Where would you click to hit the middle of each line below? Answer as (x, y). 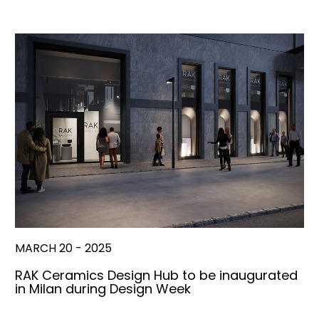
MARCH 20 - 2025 (63, 248)
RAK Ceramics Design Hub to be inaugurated (156, 275)
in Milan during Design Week (103, 288)
